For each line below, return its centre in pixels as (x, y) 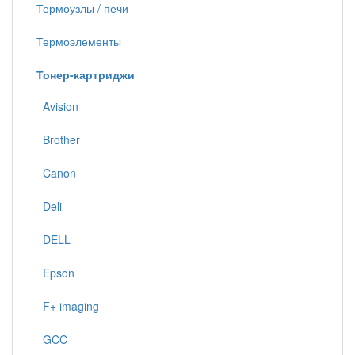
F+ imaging (68, 306)
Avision (57, 106)
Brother (58, 139)
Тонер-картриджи (86, 74)
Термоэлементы (79, 41)
